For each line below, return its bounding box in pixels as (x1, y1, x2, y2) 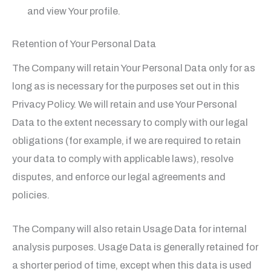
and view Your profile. (27, 5, 120, 16)
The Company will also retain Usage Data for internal (12, 224, 247, 235)
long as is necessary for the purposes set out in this (12, 81, 240, 92)
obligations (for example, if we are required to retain (12, 135, 241, 146)
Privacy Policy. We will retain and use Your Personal (12, 99, 237, 110)
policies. (12, 190, 50, 201)
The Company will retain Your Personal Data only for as (12, 63, 255, 74)
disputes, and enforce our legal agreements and (12, 172, 226, 183)
